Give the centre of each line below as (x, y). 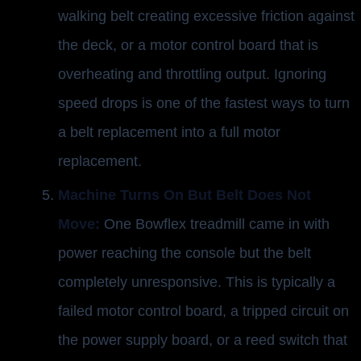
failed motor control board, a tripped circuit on (203, 311)
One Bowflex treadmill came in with (215, 224)
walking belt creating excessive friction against (206, 17)
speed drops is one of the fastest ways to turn (204, 104)
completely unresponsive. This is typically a (197, 282)
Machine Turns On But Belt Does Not (185, 195)
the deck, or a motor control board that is (188, 46)
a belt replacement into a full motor (169, 133)
